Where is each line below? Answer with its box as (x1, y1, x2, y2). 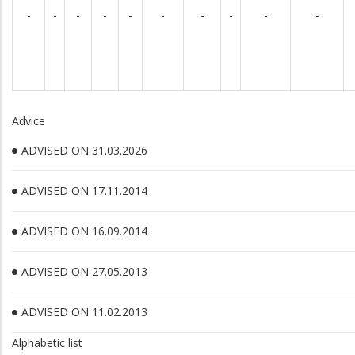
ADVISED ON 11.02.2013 (21, 304, 147, 319)
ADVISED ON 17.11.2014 (21, 183, 147, 198)
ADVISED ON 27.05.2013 (21, 264, 147, 279)
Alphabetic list (12, 335, 82, 350)
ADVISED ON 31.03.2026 (21, 143, 147, 158)
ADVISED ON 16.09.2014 (21, 223, 147, 239)
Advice (12, 113, 45, 128)
